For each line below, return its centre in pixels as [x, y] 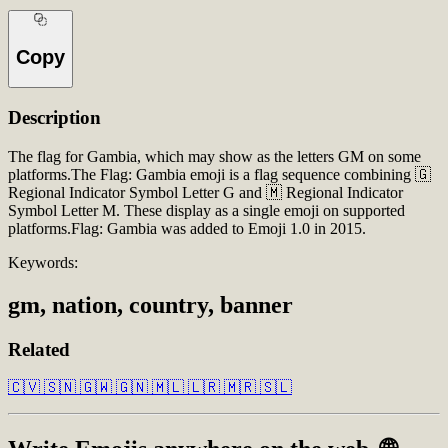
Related [39, 349]
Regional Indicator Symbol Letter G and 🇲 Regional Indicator [205, 192]
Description [54, 117]
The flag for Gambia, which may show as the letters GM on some [214, 156]
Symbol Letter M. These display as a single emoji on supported [206, 210]
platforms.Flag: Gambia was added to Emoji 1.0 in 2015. [187, 228]
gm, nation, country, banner [150, 304]
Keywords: [43, 262]
